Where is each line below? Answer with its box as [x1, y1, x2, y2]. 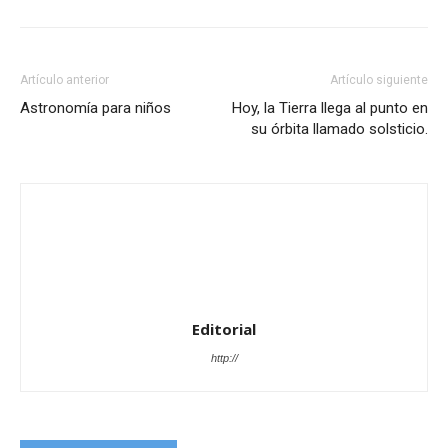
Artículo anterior [20, 73, 109, 87]
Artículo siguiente [330, 73, 428, 87]
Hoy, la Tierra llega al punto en [232, 99, 428, 117]
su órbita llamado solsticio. [251, 120, 428, 138]
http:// [210, 352, 238, 364]
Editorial [192, 319, 256, 339]
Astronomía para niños [20, 99, 171, 117]
